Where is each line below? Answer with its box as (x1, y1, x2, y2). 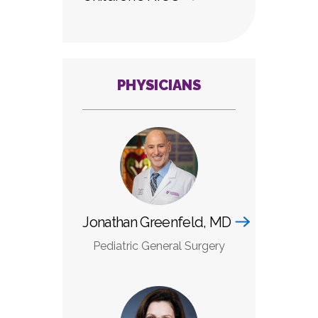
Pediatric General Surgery (92, 239, 225, 253)
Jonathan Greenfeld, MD (82, 214, 231, 231)
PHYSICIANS (116, 77, 201, 94)
